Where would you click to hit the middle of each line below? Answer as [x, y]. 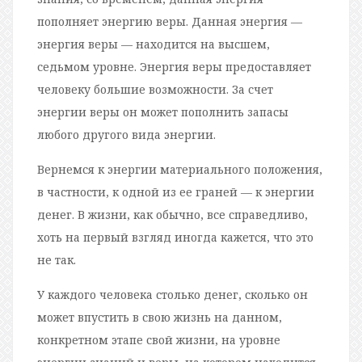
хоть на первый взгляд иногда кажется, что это [175, 237]
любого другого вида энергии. [126, 134]
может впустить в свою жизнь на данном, [160, 317]
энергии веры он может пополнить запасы [163, 112]
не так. [57, 259]
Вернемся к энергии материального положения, [180, 169]
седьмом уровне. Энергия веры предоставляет [174, 66]
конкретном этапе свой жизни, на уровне [159, 339]
